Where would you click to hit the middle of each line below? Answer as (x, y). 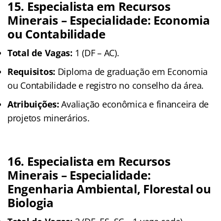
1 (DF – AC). (96, 53)
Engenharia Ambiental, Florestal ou (109, 188)
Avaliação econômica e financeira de (134, 104)
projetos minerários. (49, 118)
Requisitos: (32, 71)
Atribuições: (33, 104)
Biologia (31, 202)
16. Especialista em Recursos (89, 161)
